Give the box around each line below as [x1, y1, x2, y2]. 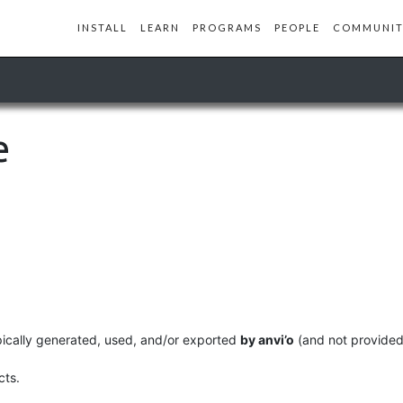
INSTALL [77, 22, 128, 34]
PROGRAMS [193, 22, 262, 34]
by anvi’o [240, 331, 294, 347]
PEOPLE [274, 22, 320, 34]
